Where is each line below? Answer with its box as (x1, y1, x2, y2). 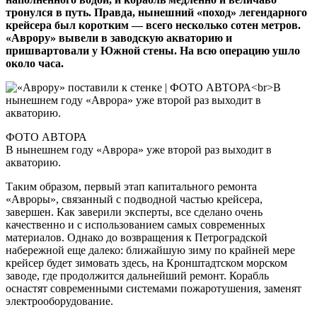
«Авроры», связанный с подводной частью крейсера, (6, 193, 263, 206)
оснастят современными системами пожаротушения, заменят (6, 282, 301, 295)
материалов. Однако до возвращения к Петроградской (6, 231, 267, 244)
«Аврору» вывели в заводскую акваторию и (6, 32, 232, 45)
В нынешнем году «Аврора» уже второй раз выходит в (6, 144, 272, 156)
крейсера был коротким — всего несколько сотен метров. (6, 19, 301, 32)
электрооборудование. (6, 295, 113, 308)
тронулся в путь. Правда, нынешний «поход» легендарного (6, 6, 307, 19)
